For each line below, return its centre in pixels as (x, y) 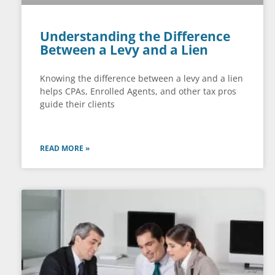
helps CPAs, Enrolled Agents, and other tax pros (138, 91)
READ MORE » (65, 149)
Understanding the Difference (135, 37)
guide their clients (77, 104)
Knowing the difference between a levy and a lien (141, 79)
